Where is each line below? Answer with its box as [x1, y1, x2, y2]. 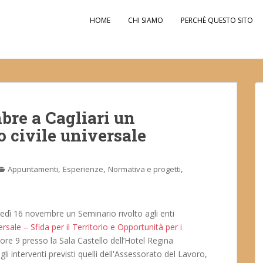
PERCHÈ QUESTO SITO [181, 15, 253, 25]
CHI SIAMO [128, 15, 163, 25]
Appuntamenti [8, 164, 58, 174]
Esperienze [63, 164, 103, 174]
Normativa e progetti [108, 164, 181, 174]
